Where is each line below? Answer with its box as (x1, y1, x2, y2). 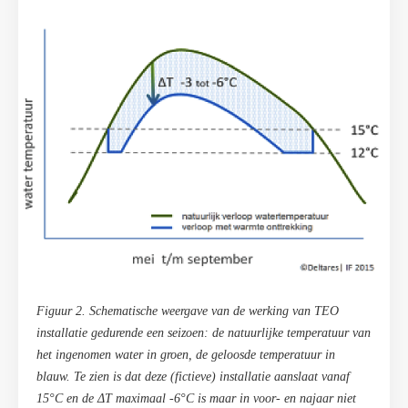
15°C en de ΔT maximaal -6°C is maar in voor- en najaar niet (36, 392, 356, 406)
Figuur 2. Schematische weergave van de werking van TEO (36, 304, 339, 319)
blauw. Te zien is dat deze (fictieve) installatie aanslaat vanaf (36, 370, 350, 384)
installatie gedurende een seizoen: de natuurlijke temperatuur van (36, 326, 371, 341)
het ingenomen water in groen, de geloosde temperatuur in (36, 348, 335, 362)
